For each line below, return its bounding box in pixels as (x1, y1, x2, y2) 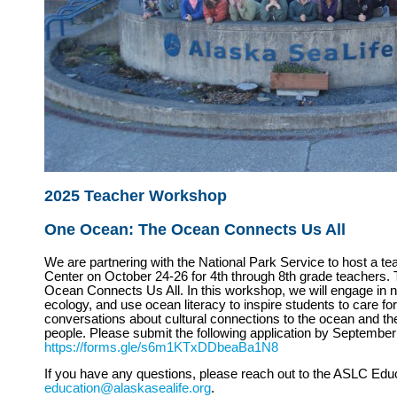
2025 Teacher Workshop (44, 187, 227, 206)
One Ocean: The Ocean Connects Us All (44, 221, 346, 239)
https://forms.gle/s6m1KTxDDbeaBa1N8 (44, 339, 278, 354)
